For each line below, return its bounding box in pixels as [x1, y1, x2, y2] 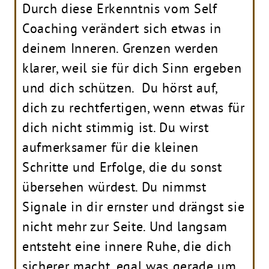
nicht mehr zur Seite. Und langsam [22, 217, 228, 235]
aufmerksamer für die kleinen [22, 138, 199, 156]
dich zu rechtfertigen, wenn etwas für [22, 98, 245, 116]
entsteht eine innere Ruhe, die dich [22, 237, 232, 255]
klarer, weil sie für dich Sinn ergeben [22, 59, 242, 76]
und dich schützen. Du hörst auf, [22, 79, 217, 96]
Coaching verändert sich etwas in [22, 19, 222, 37]
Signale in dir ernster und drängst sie [22, 198, 245, 215]
